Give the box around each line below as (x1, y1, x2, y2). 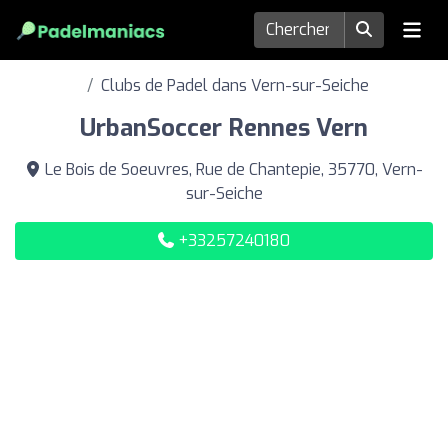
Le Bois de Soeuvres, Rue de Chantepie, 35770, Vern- (41, 159, 423, 180)
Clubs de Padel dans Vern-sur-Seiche (101, 75, 369, 96)
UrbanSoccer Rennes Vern (80, 112, 368, 144)
